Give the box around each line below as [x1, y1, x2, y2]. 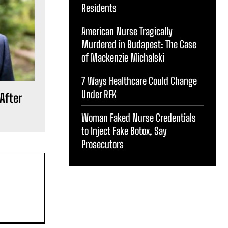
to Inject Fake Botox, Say [81, 124, 167, 137]
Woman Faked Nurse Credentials [81, 111, 196, 124]
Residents [81, 1, 117, 14]
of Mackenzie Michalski [81, 51, 164, 64]
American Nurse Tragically [81, 24, 173, 37]
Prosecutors [81, 137, 124, 150]
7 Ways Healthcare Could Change [81, 74, 197, 87]
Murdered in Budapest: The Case [81, 38, 196, 50]
